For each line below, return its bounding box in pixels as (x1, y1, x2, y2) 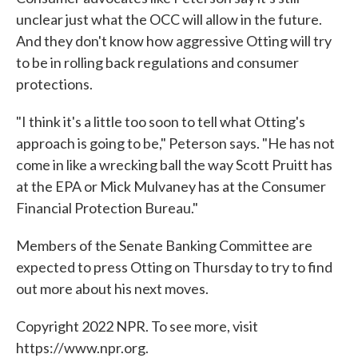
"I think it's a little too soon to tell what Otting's (16, 113, 305, 130)
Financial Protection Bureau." (16, 199, 198, 217)
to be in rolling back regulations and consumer (16, 54, 299, 71)
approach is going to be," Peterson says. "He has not (16, 134, 335, 152)
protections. (16, 75, 93, 93)
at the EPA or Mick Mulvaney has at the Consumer (16, 177, 326, 195)
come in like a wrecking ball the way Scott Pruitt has (16, 156, 332, 173)
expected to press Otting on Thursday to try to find (16, 258, 332, 276)
